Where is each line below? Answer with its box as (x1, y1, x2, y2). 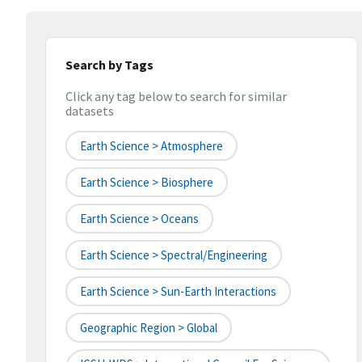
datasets (65, 103, 114, 120)
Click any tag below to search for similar (65, 88, 287, 105)
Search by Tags (65, 57, 154, 73)
